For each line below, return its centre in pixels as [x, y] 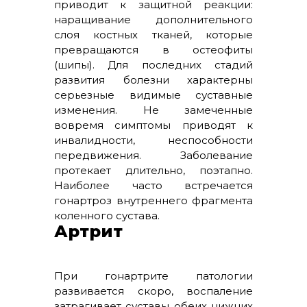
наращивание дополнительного [153, 20]
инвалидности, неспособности [153, 140]
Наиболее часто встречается [153, 185]
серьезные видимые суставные [153, 95]
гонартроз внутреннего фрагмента [153, 200]
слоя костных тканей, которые [153, 35]
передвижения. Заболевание [153, 155]
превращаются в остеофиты [153, 50]
